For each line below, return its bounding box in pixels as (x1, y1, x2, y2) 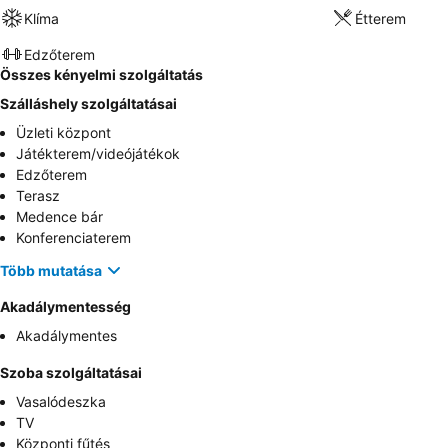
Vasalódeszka (16, 393, 106, 410)
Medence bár (16, 208, 103, 225)
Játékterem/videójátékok (16, 145, 180, 162)
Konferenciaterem (16, 229, 131, 246)
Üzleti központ (16, 124, 111, 141)
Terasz (16, 187, 60, 204)
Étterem (354, 9, 406, 27)
